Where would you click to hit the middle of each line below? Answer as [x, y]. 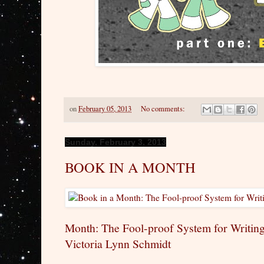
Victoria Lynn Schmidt [118, 244]
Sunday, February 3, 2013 [115, 142]
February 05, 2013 [105, 109]
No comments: [164, 109]
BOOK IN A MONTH [130, 167]
